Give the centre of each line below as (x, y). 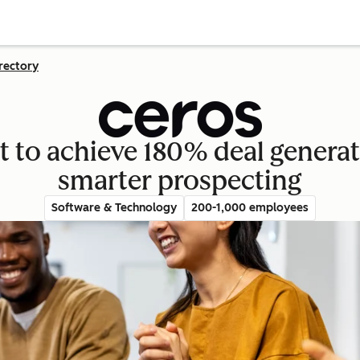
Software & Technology (114, 208)
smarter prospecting (180, 181)
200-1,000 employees (250, 208)
